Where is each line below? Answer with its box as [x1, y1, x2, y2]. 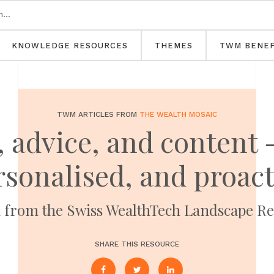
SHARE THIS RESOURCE [95, 240, 179, 248]
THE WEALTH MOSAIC [139, 110, 217, 119]
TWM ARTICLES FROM [57, 110, 139, 119]
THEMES [155, 41, 193, 50]
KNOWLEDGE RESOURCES [12, 41, 128, 50]
